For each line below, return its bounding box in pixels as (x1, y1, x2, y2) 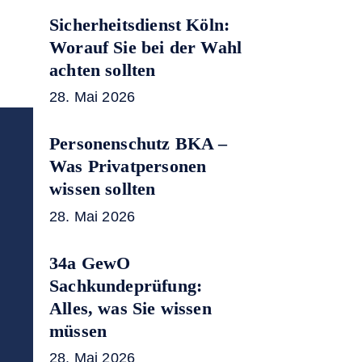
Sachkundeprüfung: (49, 275, 203, 296)
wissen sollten (49, 179, 156, 200)
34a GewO (49, 252, 131, 273)
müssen (49, 320, 107, 341)
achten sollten (49, 59, 156, 80)
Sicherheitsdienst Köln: (49, 14, 230, 35)
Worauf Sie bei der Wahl (49, 36, 242, 57)
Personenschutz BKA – (49, 133, 228, 154)
